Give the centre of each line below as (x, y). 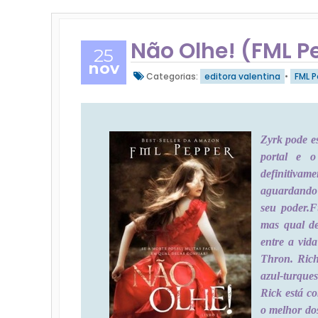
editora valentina (242, 76)
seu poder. (285, 207)
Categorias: (172, 76)
